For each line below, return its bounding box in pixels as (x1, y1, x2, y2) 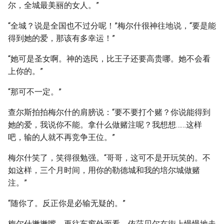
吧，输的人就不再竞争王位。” (8, 132, 115, 142)
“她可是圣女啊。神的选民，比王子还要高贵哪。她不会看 (8, 54, 210, 63)
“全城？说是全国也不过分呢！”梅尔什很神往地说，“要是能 (8, 21, 216, 30)
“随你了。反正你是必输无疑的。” (8, 198, 125, 208)
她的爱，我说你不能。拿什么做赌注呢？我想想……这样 (8, 120, 202, 129)
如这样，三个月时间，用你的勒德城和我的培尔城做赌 (8, 165, 200, 175)
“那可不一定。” (8, 87, 61, 96)
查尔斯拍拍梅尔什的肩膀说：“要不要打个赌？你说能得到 (8, 107, 210, 117)
